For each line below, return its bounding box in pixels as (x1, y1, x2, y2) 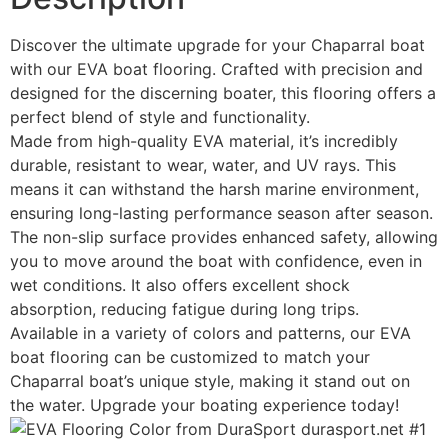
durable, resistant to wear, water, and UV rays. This (10, 155, 396, 176)
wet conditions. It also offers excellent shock (10, 275, 350, 296)
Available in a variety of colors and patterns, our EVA (10, 323, 411, 344)
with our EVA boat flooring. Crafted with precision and (10, 59, 423, 80)
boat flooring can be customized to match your (10, 347, 370, 368)
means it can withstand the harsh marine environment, (10, 179, 419, 200)
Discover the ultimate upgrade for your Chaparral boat (10, 35, 425, 56)
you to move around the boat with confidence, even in (10, 251, 422, 272)
